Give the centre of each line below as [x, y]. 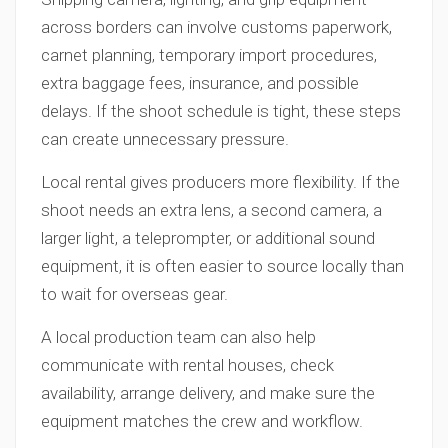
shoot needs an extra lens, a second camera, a [211, 210]
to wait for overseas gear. [134, 294]
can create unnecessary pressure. [165, 139]
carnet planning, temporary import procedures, [209, 55]
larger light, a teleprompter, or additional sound [208, 238]
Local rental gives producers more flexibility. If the [220, 182]
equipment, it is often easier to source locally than [222, 266]
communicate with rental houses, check [187, 365]
